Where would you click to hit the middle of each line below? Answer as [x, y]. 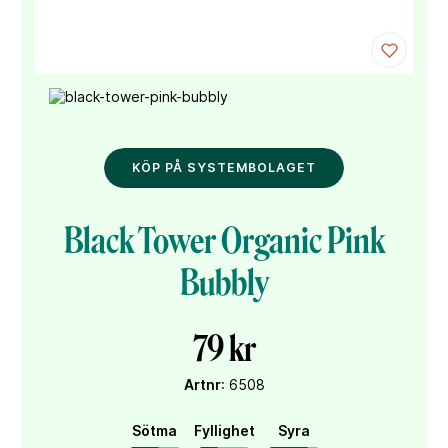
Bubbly [224, 283]
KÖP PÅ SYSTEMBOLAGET [224, 167]
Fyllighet [224, 430]
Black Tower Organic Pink [224, 241]
